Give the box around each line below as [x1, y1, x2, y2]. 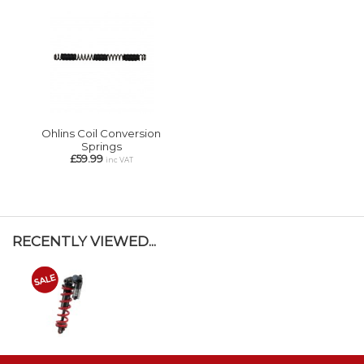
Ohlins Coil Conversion [41, 126, 161, 140]
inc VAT [105, 155, 133, 164]
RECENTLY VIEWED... [12, 232, 156, 249]
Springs [80, 139, 122, 153]
